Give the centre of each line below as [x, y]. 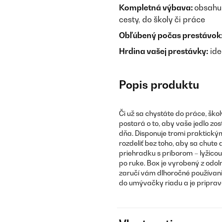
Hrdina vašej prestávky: [164, 51]
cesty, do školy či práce [162, 19]
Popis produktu [159, 85]
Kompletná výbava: [157, 7]
